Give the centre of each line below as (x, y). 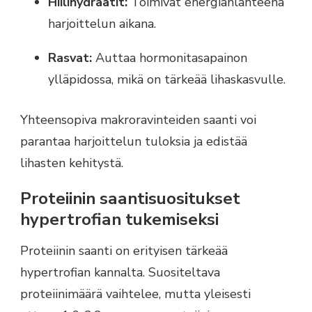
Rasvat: (70, 57)
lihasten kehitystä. (72, 163)
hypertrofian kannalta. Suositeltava (120, 273)
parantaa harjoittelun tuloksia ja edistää (134, 141)
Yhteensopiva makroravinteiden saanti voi (138, 119)
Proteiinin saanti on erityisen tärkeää (124, 251)
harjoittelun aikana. (102, 23)
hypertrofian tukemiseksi (119, 219)
